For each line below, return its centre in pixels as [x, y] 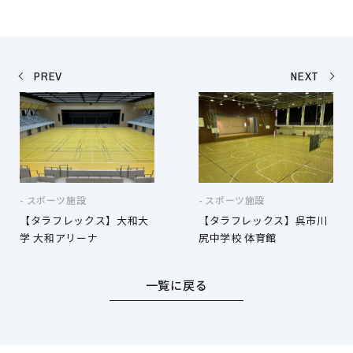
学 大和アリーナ [59, 237]
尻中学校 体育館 [238, 237]
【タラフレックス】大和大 [84, 220]
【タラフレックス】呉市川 [263, 220]
